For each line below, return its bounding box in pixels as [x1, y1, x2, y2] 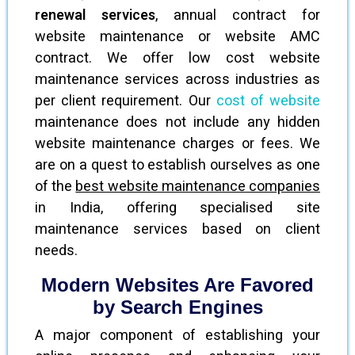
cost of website [216, 90, 321, 112]
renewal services [35, 5, 155, 26]
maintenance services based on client [35, 219, 320, 240]
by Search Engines [92, 296, 263, 318]
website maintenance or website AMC [35, 26, 320, 48]
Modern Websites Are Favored [41, 274, 314, 296]
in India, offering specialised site [35, 197, 320, 219]
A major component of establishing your [35, 325, 320, 346]
